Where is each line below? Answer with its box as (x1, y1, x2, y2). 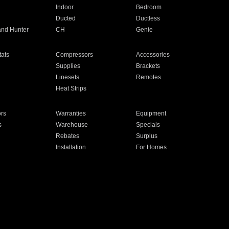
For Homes (136, 144, 167, 151)
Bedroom (136, 4, 162, 11)
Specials (136, 121, 161, 128)
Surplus (136, 132, 158, 140)
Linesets (55, 74, 79, 81)
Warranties (55, 110, 86, 117)
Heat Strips (55, 85, 86, 92)
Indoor (55, 4, 74, 11)
